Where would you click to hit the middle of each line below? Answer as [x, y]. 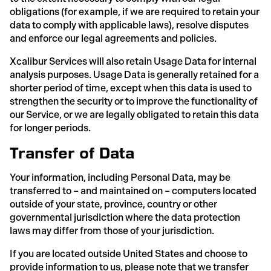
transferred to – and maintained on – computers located [133, 191]
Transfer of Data [72, 152]
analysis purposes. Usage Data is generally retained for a [134, 74]
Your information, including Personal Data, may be [120, 177]
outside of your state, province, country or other [113, 204]
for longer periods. [50, 128]
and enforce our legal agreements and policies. [113, 38]
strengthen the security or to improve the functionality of [134, 101]
